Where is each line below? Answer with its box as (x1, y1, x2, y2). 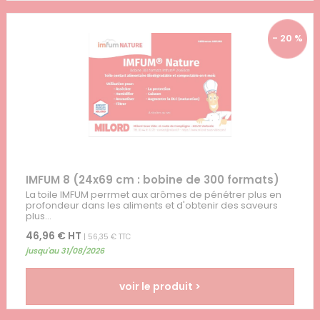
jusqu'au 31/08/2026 (25, 245, 104, 257)
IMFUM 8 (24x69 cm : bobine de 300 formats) (25, 172, 279, 188)
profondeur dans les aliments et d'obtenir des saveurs (25, 199, 278, 213)
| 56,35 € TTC (81, 231, 131, 243)
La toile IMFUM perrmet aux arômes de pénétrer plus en (25, 188, 281, 202)
